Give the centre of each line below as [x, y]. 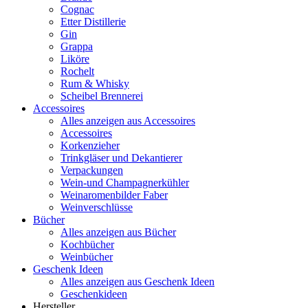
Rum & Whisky [95, 84]
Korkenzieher [90, 146]
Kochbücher [87, 245]
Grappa [77, 47]
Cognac [77, 10]
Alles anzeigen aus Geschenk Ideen [137, 282]
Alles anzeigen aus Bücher [118, 232]
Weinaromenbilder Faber [114, 195]
